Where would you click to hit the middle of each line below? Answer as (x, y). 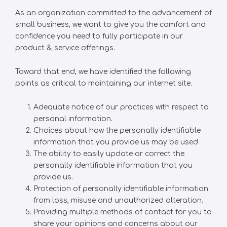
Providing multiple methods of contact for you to (123, 212)
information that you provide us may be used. (117, 142)
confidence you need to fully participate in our (99, 36)
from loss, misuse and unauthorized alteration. (118, 200)
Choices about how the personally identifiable (117, 130)
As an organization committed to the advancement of (113, 13)
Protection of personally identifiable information (121, 189)
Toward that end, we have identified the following (103, 72)
